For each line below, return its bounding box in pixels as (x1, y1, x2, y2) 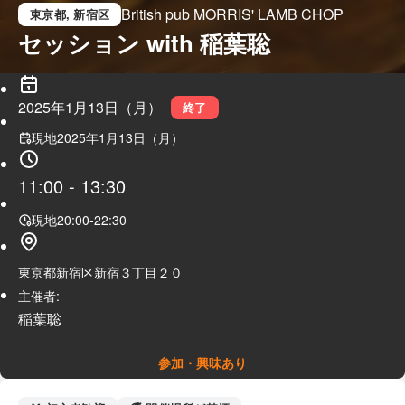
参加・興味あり (158, 353, 247, 372)
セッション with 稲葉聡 (18, 26, 270, 60)
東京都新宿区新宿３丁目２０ (18, 263, 183, 281)
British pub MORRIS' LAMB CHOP (121, 4, 344, 24)
